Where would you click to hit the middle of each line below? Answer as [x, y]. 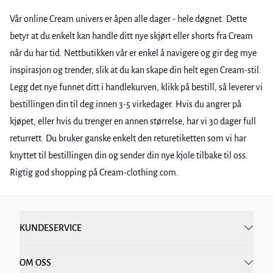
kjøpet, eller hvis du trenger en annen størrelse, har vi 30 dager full [133, 121]
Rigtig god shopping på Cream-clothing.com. [94, 172]
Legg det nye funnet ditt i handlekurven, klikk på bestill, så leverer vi [136, 87]
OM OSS [35, 263]
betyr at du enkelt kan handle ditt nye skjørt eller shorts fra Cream [131, 36]
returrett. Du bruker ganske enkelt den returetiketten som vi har [128, 138]
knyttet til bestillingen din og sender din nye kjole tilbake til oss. [129, 155]
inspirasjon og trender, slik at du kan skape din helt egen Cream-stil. [136, 70]
